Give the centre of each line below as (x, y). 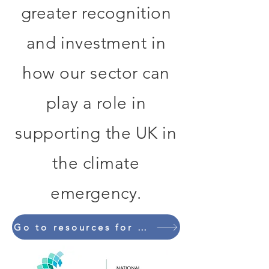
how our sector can (96, 73)
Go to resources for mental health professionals (142, 227)
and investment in (96, 43)
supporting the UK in (96, 133)
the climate (96, 163)
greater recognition (96, 13)
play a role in (96, 103)
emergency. (96, 193)
